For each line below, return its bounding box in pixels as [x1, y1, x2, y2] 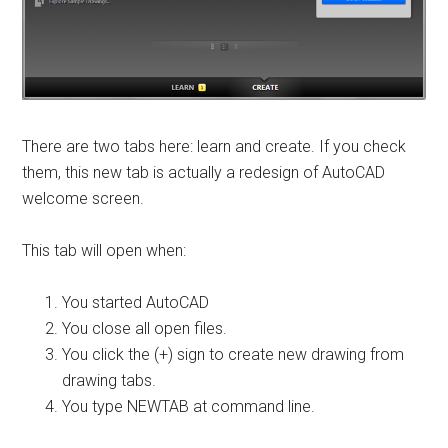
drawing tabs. [62, 370, 157, 390]
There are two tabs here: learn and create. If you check [22, 136, 407, 156]
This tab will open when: [22, 240, 187, 260]
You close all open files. [62, 318, 228, 338]
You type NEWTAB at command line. [62, 396, 316, 416]
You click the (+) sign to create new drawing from [62, 344, 405, 364]
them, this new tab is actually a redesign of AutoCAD [22, 162, 386, 182]
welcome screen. [22, 188, 145, 208]
